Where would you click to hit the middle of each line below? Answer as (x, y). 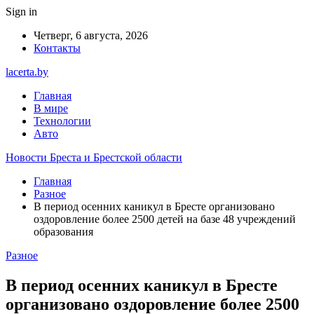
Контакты (57, 48)
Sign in (21, 12)
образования (63, 232)
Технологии (62, 121)
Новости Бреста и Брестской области (94, 157)
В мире (51, 108)
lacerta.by (27, 72)
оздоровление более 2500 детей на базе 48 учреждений (165, 219)
